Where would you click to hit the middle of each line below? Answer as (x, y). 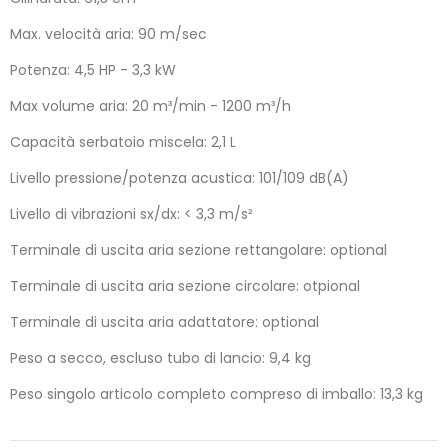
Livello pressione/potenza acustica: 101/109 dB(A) (179, 178)
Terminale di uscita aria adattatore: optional (164, 322)
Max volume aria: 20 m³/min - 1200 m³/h (150, 106)
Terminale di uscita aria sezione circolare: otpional (185, 286)
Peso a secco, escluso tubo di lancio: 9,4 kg (160, 358)
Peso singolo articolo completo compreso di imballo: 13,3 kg (216, 394)
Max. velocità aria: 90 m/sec (108, 34)
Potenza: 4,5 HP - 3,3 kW (93, 70)
